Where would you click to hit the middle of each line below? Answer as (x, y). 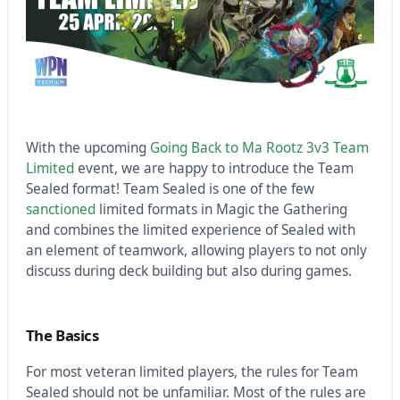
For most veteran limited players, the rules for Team (192, 371)
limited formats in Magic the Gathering (221, 210)
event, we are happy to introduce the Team (213, 169)
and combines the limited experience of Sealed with (190, 230)
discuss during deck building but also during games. (188, 271)
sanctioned (60, 210)
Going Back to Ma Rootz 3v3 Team (257, 148)
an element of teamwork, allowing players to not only (196, 251)
